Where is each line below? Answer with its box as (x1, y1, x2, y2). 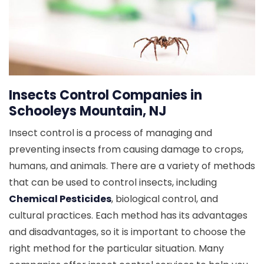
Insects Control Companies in (9, 86, 202, 105)
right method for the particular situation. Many (9, 242, 224, 256)
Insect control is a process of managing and (9, 126, 212, 140)
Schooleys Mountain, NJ (9, 102, 167, 121)
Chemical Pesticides (9, 192, 111, 206)
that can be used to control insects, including (9, 176, 217, 190)
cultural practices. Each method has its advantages (9, 209, 247, 223)
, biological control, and (111, 192, 218, 206)
